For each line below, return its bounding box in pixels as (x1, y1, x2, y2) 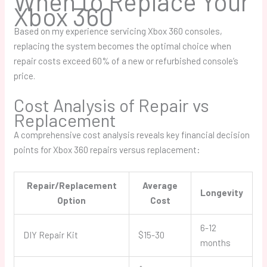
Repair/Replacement (26, 180, 117, 191)
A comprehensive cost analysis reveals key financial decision (14, 129, 250, 141)
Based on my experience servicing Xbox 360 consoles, (14, 26, 223, 37)
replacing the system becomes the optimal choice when (14, 41, 232, 52)
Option (57, 195, 86, 206)
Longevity (200, 187, 244, 198)
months (200, 237, 231, 249)
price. (14, 70, 36, 82)
